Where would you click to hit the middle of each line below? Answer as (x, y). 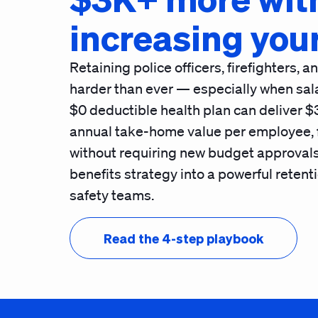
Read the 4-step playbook (183, 238)
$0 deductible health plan (150, 110)
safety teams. (112, 195)
